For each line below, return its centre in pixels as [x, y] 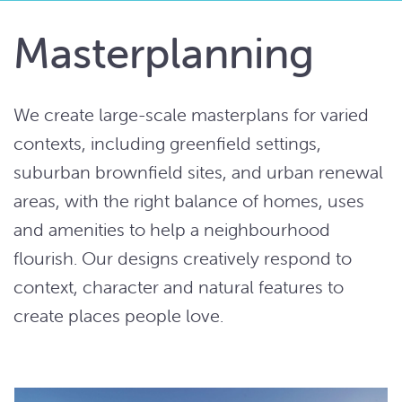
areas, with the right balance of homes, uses [189, 201]
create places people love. [118, 316]
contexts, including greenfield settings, [167, 144]
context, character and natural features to [179, 287]
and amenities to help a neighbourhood [172, 230]
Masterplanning [164, 53]
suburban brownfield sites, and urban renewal [198, 172]
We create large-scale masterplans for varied [191, 115]
